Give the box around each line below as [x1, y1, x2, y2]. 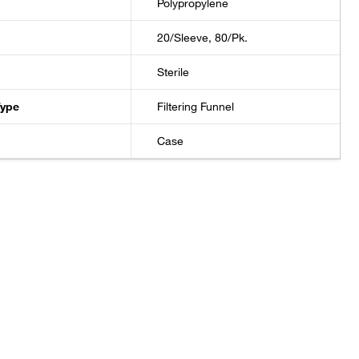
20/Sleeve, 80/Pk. [157, 30, 248, 45]
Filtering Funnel [157, 99, 235, 114]
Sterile [157, 65, 190, 79]
